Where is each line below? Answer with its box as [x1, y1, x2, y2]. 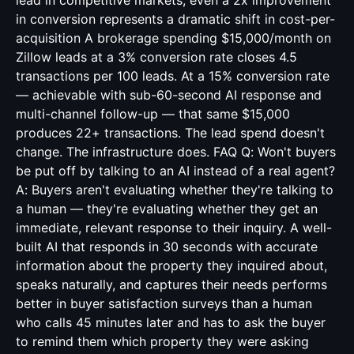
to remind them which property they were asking [16, 333, 309, 349]
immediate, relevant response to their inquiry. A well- [16, 220, 332, 235]
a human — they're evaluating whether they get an [16, 201, 318, 217]
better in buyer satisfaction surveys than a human [16, 296, 312, 311]
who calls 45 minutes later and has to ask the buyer [16, 314, 326, 330]
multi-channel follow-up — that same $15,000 [16, 106, 290, 122]
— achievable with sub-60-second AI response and [16, 87, 322, 103]
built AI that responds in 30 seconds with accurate [16, 239, 318, 254]
